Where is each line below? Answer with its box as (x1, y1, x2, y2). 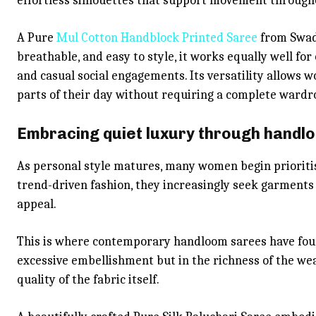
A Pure (17, 30, 56, 45)
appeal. (17, 197, 56, 212)
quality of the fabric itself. (17, 272, 159, 287)
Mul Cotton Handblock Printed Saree (56, 30, 257, 45)
